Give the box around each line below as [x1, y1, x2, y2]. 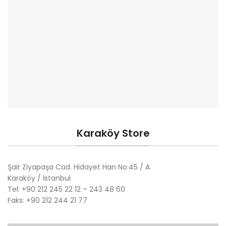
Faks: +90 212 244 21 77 [8, 195, 87, 206]
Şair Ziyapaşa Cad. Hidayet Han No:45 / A [8, 162, 150, 173]
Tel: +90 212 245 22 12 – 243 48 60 [8, 184, 125, 195]
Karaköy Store [76, 126, 150, 141]
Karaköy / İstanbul [8, 173, 71, 184]
